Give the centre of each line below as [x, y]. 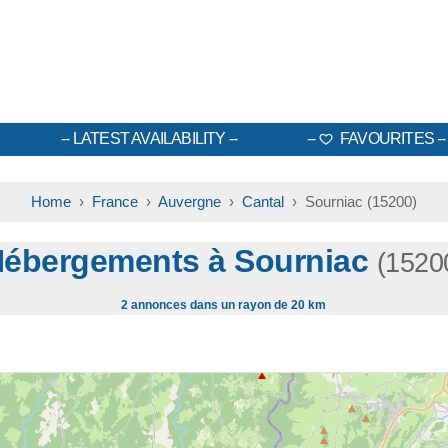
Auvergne [189, 201]
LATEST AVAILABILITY [149, 138]
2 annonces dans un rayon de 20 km [224, 305]
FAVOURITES [385, 138]
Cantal [262, 201]
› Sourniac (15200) [350, 201]
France [114, 201]
